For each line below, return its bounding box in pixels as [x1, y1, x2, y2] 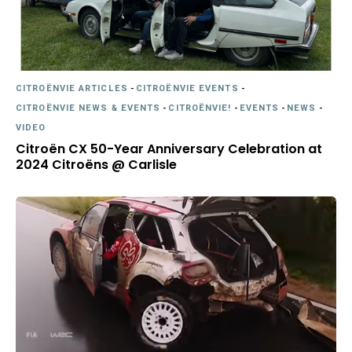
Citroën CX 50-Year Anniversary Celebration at [16, 139, 322, 158]
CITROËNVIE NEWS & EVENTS [16, 101, 161, 115]
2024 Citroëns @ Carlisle [16, 155, 177, 174]
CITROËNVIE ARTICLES [16, 81, 128, 95]
